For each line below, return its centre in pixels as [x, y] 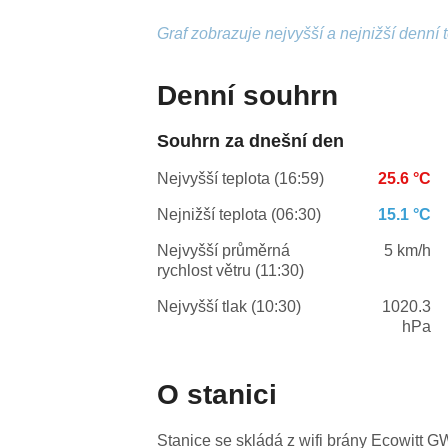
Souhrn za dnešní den [251, 141]
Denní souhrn [248, 96]
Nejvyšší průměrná [224, 251]
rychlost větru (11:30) [231, 271]
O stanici [217, 395]
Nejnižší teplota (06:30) [239, 215]
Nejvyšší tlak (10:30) [229, 307]
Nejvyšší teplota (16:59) [241, 179]
